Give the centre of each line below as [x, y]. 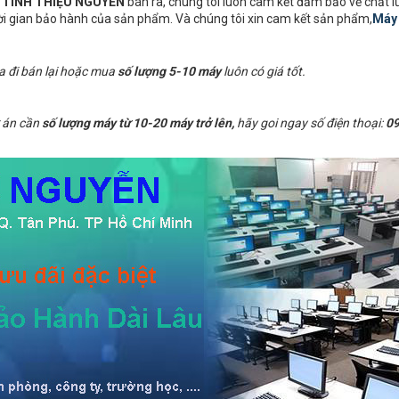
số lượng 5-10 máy [169, 71]
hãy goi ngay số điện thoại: [310, 123]
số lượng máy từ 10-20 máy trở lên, [138, 123]
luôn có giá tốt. [263, 71]
